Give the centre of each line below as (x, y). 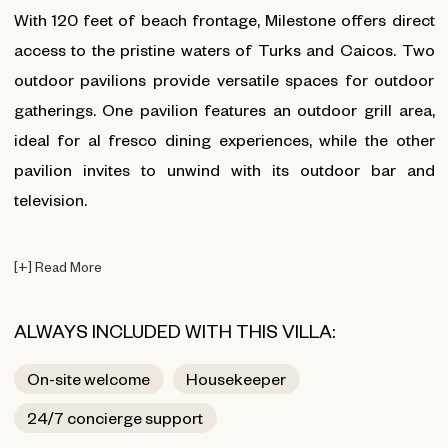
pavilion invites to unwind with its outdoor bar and (224, 169)
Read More (66, 266)
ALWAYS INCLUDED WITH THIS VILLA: (174, 330)
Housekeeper (236, 377)
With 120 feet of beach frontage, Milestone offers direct (224, 19)
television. (50, 199)
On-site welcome (88, 377)
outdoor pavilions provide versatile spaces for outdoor (224, 79)
